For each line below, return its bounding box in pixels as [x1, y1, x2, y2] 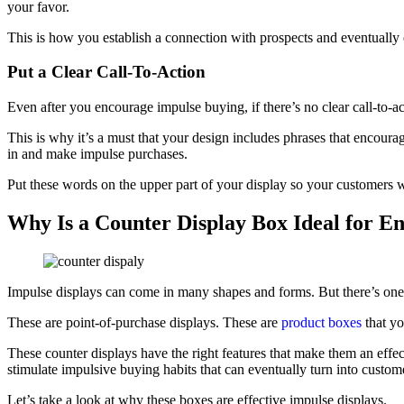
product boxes [281, 314, 362, 330]
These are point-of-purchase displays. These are [7, 314, 281, 330]
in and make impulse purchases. [7, 146, 188, 162]
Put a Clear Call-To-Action [7, 62, 206, 82]
